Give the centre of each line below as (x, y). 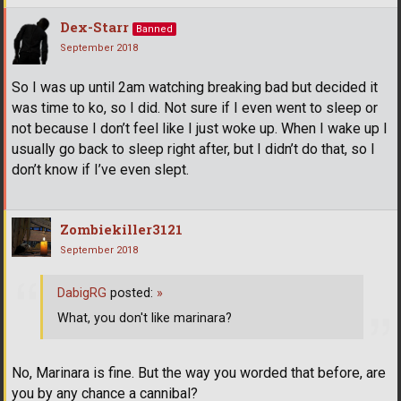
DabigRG (82, 294)
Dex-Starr (94, 26)
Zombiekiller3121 (121, 229)
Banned (154, 29)
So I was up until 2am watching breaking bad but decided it (195, 87)
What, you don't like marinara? (145, 319)
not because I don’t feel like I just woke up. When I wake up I (200, 128)
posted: (132, 294)
